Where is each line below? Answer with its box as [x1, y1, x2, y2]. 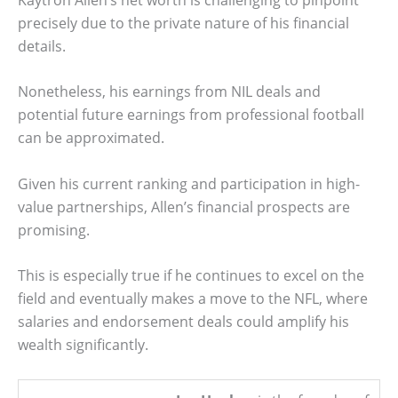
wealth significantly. [18, 335, 148, 355]
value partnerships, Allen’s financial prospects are [18, 196, 350, 217]
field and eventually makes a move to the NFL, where [18, 289, 368, 309]
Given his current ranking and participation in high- [18, 173, 360, 194]
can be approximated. [18, 128, 164, 148]
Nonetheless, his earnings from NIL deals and [18, 82, 321, 102]
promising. [18, 219, 90, 240]
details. [18, 36, 66, 56]
